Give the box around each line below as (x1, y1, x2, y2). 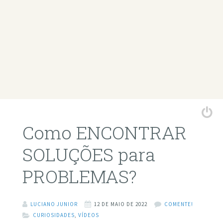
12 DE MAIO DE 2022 (94, 200, 147, 208)
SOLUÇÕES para (22, 142, 155, 167)
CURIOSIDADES (32, 211, 75, 219)
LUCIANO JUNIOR (30, 200, 78, 208)
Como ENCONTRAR (22, 120, 187, 145)
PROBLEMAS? (22, 164, 137, 189)
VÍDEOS (78, 211, 99, 219)
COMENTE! (164, 200, 193, 208)
